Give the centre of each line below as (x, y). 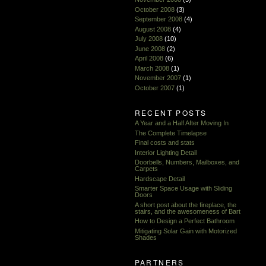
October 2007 (154, 88)
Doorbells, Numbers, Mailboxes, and (187, 162)
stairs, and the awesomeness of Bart (187, 211)
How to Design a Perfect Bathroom (184, 221)
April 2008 (149, 58)
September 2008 (158, 19)
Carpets (146, 169)
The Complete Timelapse (170, 133)
